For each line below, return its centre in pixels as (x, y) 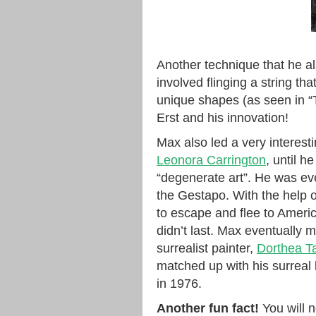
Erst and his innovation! (223, 118)
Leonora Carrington (211, 160)
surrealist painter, (207, 248)
